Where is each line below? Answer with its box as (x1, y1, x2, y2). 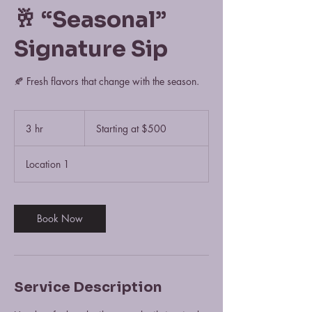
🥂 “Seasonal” (14, 6, 166, 33)
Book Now (37, 212, 83, 225)
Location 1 (26, 157, 70, 171)
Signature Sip (14, 35, 168, 63)
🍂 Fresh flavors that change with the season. (14, 75, 199, 88)
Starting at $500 (96, 122, 166, 135)
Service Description (14, 279, 162, 296)
